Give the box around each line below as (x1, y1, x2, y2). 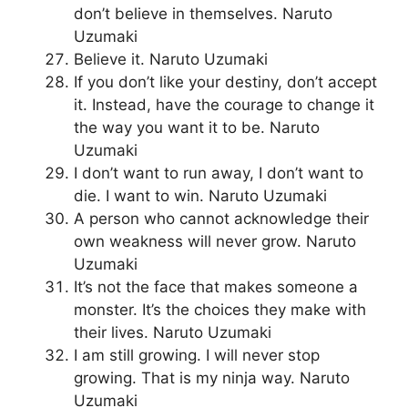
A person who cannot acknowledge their (74, 209, 369, 229)
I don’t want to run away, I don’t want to (74, 164, 363, 183)
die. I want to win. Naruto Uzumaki (74, 187, 327, 206)
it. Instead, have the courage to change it (74, 96, 374, 115)
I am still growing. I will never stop (74, 346, 320, 365)
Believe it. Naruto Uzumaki (74, 50, 268, 69)
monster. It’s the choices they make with (74, 301, 366, 320)
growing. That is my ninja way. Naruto (74, 369, 350, 388)
